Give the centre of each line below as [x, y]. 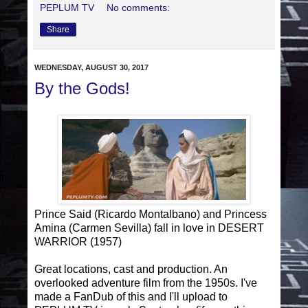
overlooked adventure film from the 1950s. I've [146, 283]
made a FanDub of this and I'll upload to [131, 296]
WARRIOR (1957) [78, 241]
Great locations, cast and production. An [131, 269]
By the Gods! [82, 89]
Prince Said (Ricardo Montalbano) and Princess [151, 214]
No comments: [139, 8]
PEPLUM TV [67, 8]
